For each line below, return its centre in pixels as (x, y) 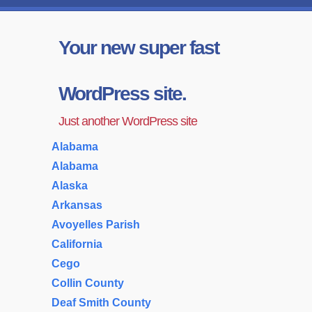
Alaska (70, 186)
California (77, 244)
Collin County (88, 283)
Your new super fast (139, 48)
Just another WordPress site (128, 121)
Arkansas (77, 205)
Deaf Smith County (101, 303)
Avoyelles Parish (96, 225)
